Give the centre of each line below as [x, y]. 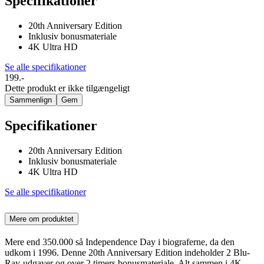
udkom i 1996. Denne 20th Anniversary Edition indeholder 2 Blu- [127, 252]
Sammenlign [31, 100]
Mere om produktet [42, 219]
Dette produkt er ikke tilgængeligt [67, 88]
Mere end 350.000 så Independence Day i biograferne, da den [120, 242]
